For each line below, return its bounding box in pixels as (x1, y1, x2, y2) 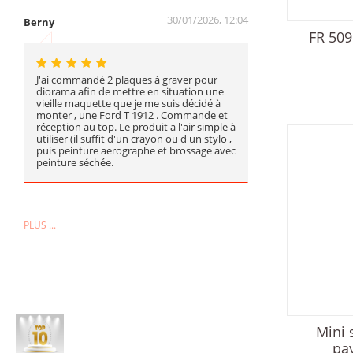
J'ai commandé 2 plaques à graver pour (36, 72, 217, 87)
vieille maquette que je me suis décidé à (36, 96, 221, 111)
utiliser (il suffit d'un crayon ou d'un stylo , (36, 132, 232, 147)
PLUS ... (24, 218, 56, 232)
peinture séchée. (36, 155, 113, 170)
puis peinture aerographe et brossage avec (36, 143, 236, 158)
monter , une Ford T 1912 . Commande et (36, 108, 228, 123)
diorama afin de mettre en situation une (36, 84, 224, 99)
